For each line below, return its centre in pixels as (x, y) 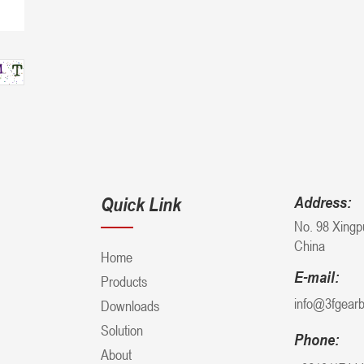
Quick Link (141, 204)
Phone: (317, 339)
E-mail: (317, 277)
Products (124, 281)
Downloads (130, 305)
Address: (323, 202)
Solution (122, 329)
